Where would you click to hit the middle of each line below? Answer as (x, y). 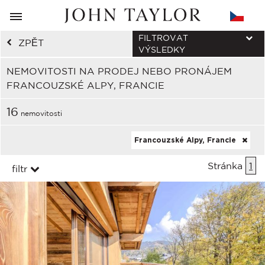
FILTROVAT (163, 38)
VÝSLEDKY (162, 50)
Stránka (227, 166)
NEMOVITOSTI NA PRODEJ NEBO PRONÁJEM (119, 71)
